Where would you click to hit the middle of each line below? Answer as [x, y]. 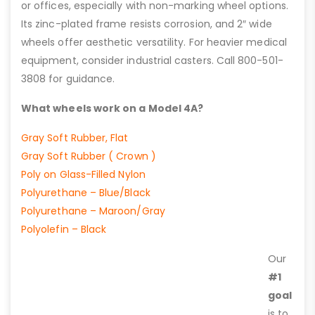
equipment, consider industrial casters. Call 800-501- [152, 60]
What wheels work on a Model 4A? [112, 108]
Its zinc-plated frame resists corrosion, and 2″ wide [147, 24]
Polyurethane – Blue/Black [86, 192]
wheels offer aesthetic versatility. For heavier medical [154, 42]
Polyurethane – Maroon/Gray [93, 211]
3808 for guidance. [68, 78]
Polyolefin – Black [64, 229]
